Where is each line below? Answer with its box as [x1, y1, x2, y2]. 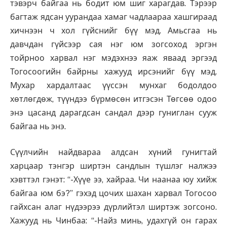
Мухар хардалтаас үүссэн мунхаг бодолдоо [10, 80, 217, 90]
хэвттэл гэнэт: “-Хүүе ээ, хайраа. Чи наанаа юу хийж [10, 175, 217, 185]
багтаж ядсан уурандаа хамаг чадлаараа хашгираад [10, 12, 217, 22]
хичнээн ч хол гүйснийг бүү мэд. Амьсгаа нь [10, 25, 217, 35]
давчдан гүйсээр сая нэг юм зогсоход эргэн [10, 39, 217, 49]
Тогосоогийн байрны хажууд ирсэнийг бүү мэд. [10, 66, 217, 77]
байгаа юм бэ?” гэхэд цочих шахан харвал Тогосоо [10, 188, 217, 199]
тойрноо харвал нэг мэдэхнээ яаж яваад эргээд [10, 53, 217, 63]
